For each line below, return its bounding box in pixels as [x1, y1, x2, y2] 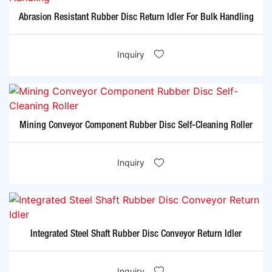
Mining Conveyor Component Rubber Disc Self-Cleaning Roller [19, 121, 253, 131]
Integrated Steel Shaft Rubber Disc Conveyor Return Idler [30, 229, 242, 239]
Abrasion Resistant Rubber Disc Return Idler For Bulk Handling [18, 13, 254, 22]
